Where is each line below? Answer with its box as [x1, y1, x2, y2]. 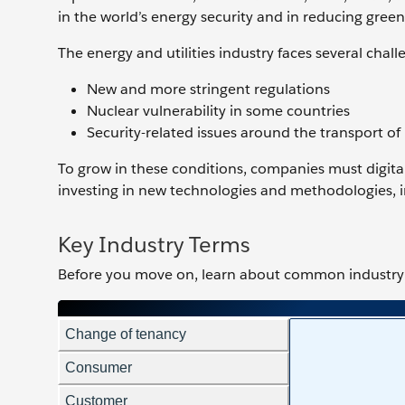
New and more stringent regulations [87, 79, 330, 99]
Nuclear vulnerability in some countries [87, 100, 350, 120]
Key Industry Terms [58, 230, 250, 259]
